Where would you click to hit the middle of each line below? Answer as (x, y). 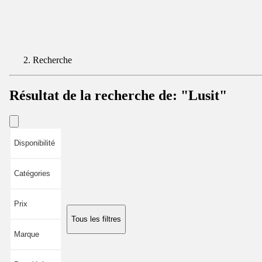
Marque (27, 234)
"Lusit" (204, 95)
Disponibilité (35, 143)
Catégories (32, 173)
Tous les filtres (96, 219)
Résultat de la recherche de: (95, 95)
